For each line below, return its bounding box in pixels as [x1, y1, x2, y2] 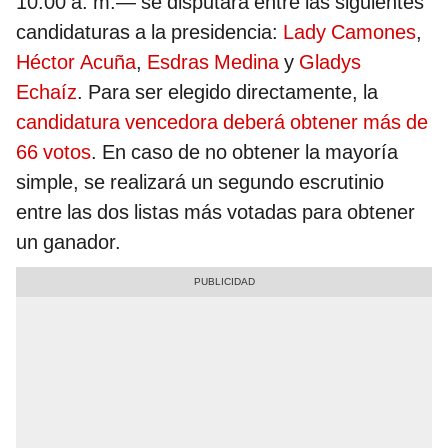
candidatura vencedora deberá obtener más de [16, 110, 428, 135]
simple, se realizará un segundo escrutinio [16, 170, 384, 195]
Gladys [299, 50, 361, 75]
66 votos [16, 140, 91, 165]
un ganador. [16, 230, 121, 255]
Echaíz [16, 80, 77, 105]
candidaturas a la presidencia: [16, 20, 283, 45]
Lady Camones [283, 20, 416, 45]
